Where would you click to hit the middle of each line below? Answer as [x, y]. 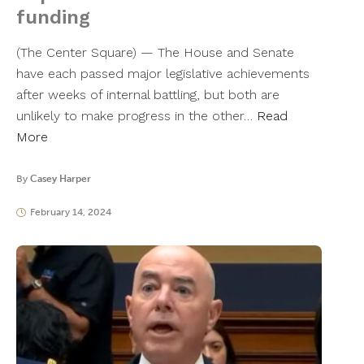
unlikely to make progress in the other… [136, 116]
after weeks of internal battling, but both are [148, 95]
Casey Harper [61, 179]
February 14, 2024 [70, 212]
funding [53, 17]
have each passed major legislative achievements [163, 74]
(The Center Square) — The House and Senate [155, 53]
